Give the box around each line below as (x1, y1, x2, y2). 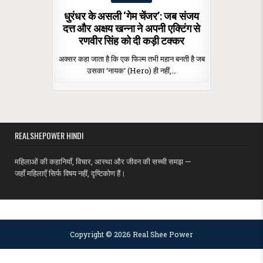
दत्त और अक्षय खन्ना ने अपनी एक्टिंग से (62, 22, 200, 35)
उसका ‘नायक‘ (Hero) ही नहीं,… (87, 65, 176, 76)
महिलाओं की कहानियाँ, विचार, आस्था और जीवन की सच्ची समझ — (15, 156, 191, 167)
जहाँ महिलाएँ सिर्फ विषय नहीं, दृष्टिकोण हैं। (15, 167, 126, 178)
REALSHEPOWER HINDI (15, 129, 84, 141)
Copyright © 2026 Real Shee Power (70, 230, 193, 240)
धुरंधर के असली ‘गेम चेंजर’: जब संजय (63, 9, 200, 22)
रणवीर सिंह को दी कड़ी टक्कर (79, 34, 184, 47)
